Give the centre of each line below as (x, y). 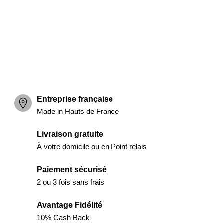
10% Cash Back (63, 217)
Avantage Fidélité (69, 205)
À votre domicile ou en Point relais (92, 146)
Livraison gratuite (70, 134)
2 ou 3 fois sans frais (70, 182)
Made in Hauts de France (78, 111)
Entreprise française (75, 99)
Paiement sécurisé (71, 169)
